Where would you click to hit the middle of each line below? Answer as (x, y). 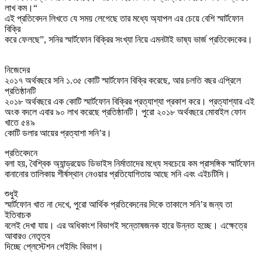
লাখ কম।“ (21, 8)
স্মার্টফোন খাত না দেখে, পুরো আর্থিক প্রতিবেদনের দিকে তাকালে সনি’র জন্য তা (118, 204)
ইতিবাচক (18, 215)
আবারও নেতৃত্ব (27, 236)
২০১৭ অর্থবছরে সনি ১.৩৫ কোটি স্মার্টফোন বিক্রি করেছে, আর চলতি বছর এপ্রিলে (123, 80)
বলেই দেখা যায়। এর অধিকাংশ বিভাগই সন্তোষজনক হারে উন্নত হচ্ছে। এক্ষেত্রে (126, 225)
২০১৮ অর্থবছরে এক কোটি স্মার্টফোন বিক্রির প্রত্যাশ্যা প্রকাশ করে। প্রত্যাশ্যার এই (130, 101)
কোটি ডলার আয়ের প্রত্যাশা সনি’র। (61, 133)
